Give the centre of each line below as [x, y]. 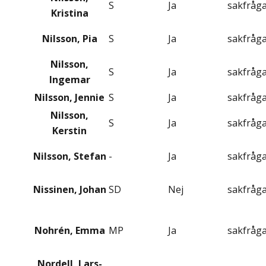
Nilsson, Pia [69, 39]
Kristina [69, 13]
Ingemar [69, 80]
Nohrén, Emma [69, 231]
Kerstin [69, 131]
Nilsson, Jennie [69, 98]
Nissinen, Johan [69, 190]
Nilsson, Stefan [69, 156]
